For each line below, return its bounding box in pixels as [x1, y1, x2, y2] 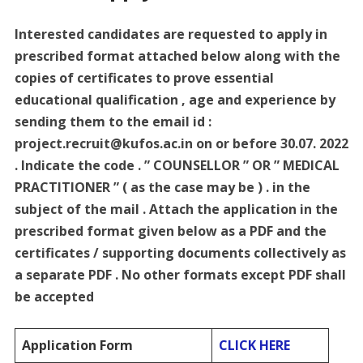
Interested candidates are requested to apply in [14, 24, 327, 43]
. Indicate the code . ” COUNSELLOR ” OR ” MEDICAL [14, 156, 340, 174]
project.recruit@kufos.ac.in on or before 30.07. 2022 [14, 134, 348, 152]
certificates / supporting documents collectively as [14, 243, 346, 262]
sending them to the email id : [14, 112, 211, 130]
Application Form [21, 335, 133, 354]
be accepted [14, 287, 94, 305]
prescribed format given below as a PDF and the [14, 221, 327, 240]
